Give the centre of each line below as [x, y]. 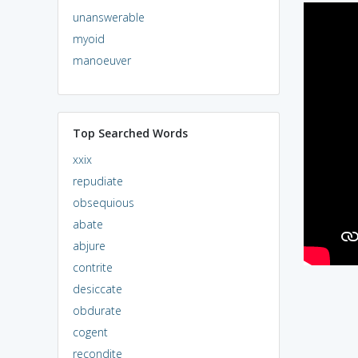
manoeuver [101, 60]
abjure [89, 245]
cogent [90, 332]
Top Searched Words [130, 133]
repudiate [97, 181]
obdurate [97, 310]
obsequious [103, 202]
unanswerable [108, 17]
